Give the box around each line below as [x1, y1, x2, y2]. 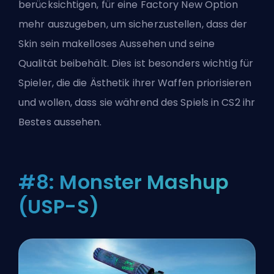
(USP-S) [18, 192, 99, 220]
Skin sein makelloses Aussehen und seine [18, 36, 215, 51]
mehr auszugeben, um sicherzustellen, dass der [18, 17, 248, 31]
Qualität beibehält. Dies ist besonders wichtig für [18, 56, 254, 70]
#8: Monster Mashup [18, 168, 229, 196]
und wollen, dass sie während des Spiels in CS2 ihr [18, 95, 256, 109]
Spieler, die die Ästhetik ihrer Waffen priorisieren [18, 75, 252, 90]
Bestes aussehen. [18, 114, 102, 129]
